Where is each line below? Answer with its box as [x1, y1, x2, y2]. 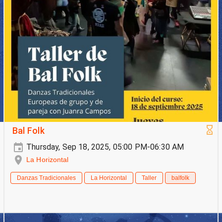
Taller [142, 174, 157, 182]
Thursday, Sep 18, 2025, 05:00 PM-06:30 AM [24, 142, 184, 152]
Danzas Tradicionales [17, 174, 76, 182]
